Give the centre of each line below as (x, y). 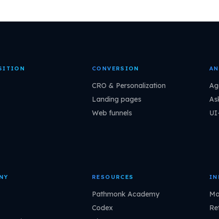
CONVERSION (116, 68)
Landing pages (117, 99)
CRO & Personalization (129, 86)
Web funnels (112, 113)
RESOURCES (113, 177)
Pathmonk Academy (126, 194)
